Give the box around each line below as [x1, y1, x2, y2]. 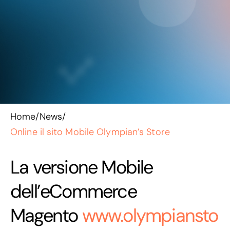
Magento [10, 203, 82, 227]
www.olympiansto [82, 203, 218, 227]
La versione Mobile [10, 155, 153, 179]
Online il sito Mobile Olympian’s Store [10, 126, 170, 138]
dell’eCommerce [10, 179, 137, 203]
